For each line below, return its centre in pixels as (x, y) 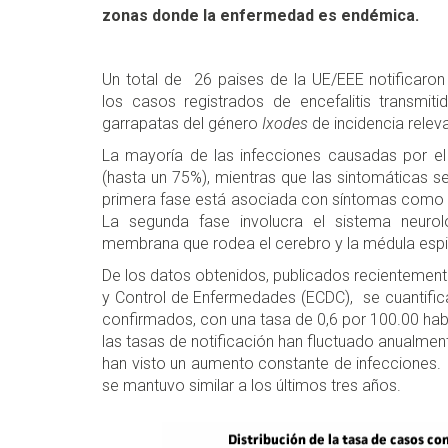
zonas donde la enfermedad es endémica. (260, 16)
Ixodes (283, 124)
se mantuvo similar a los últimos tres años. (253, 386)
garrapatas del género (180, 124)
